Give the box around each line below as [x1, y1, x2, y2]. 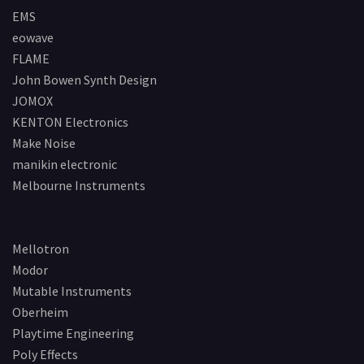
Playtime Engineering [12, 325, 134, 342]
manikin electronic [12, 156, 117, 173]
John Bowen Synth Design [12, 71, 157, 89]
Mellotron [12, 240, 69, 258]
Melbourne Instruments [12, 177, 145, 194]
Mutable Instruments [12, 283, 132, 300]
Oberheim [12, 304, 68, 321]
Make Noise [12, 135, 76, 152]
